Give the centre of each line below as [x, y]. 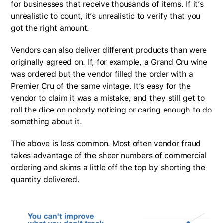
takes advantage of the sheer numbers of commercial [109, 155]
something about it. [48, 121]
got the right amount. [50, 28]
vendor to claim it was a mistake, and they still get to [108, 98]
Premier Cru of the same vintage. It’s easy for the [101, 86]
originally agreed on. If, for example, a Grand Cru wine [109, 62]
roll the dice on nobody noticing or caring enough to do [111, 110]
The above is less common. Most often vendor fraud [106, 143]
